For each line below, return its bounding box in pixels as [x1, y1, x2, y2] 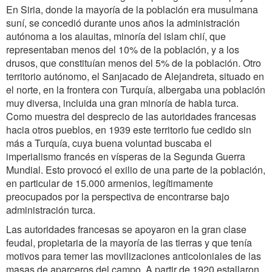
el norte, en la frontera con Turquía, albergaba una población [6, 83, 265, 97]
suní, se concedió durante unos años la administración [6, 16, 240, 30]
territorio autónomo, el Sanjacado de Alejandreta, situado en [6, 69, 264, 83]
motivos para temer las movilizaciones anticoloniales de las [6, 249, 261, 263]
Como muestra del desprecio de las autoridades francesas [6, 109, 256, 123]
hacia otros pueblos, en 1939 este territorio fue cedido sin [6, 123, 251, 137]
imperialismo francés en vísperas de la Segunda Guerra [6, 149, 245, 163]
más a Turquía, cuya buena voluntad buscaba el [6, 136, 212, 150]
